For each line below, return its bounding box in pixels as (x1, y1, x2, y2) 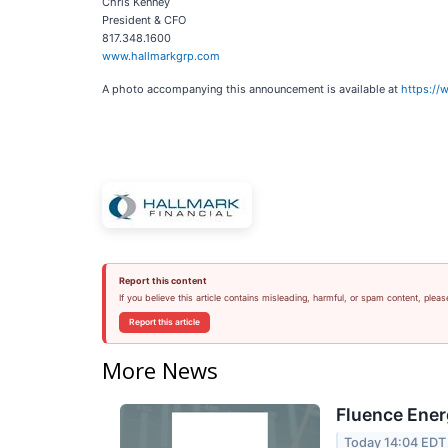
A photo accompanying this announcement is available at (102, 82, 401, 96)
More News (102, 354, 218, 385)
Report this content (118, 275, 207, 286)
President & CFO (102, 13, 186, 27)
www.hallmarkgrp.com (102, 49, 220, 63)
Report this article (128, 317, 200, 327)
